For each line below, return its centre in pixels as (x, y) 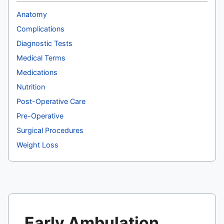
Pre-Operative (40, 115)
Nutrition (31, 86)
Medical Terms (41, 57)
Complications (40, 28)
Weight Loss (37, 144)
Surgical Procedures (50, 130)
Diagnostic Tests (44, 43)
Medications (37, 72)
